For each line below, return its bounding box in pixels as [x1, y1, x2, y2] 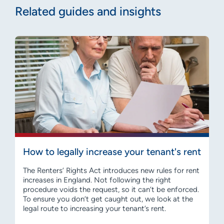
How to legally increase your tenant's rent [23, 145, 201, 157]
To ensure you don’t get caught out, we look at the [23, 194, 193, 203]
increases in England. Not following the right [23, 175, 171, 184]
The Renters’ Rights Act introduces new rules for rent [23, 165, 199, 175]
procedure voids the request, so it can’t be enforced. [23, 184, 199, 194]
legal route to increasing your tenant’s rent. [23, 203, 166, 213]
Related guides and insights [15, 3, 161, 18]
